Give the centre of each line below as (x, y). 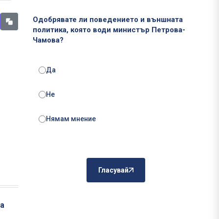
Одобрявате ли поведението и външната (108, 20)
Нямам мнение (71, 119)
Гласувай (113, 170)
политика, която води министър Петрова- (109, 30)
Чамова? (48, 40)
